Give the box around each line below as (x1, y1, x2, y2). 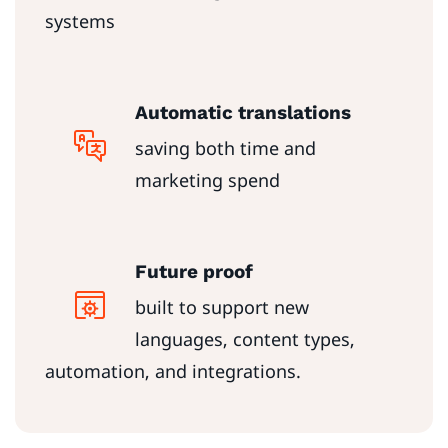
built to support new (134, 295, 309, 320)
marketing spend (134, 168, 280, 193)
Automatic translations (134, 101, 351, 125)
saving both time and (134, 136, 316, 161)
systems (45, 9, 120, 34)
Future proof (134, 260, 253, 284)
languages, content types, (134, 327, 355, 352)
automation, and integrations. (45, 359, 306, 384)
